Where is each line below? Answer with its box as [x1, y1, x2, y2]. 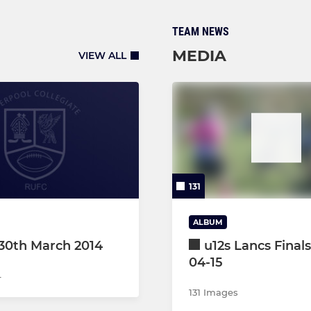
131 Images [189, 287, 238, 299]
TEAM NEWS [172, 24, 229, 38]
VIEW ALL [78, 49, 126, 62]
